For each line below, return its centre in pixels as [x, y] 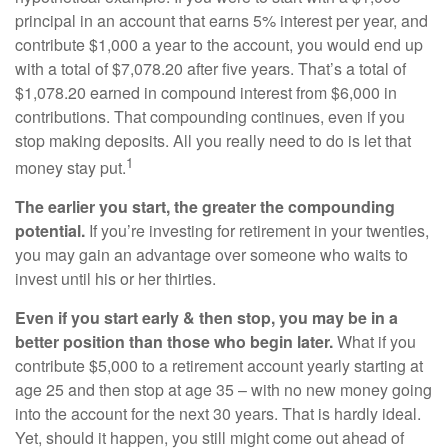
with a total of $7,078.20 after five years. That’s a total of [210, 68]
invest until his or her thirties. [115, 279]
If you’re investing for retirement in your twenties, [257, 231]
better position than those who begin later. [174, 342]
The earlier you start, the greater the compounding [205, 207]
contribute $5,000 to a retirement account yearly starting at [219, 366]
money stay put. [70, 168]
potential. [50, 231]
